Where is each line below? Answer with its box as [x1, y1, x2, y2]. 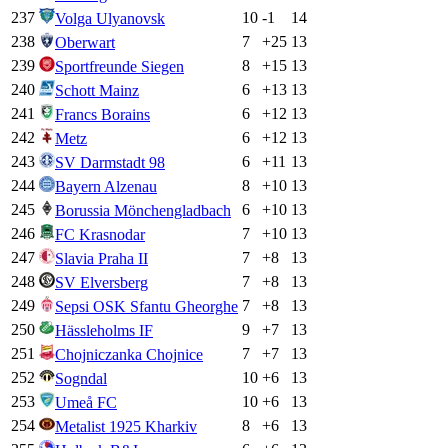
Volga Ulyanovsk [55, 10, 165, 28]
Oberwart [55, 34, 115, 52]
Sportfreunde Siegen [55, 58, 184, 76]
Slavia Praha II [55, 250, 148, 268]
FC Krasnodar [55, 226, 145, 244]
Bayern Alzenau [55, 178, 157, 196]
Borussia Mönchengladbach [55, 202, 231, 220]
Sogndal [55, 370, 107, 388]
